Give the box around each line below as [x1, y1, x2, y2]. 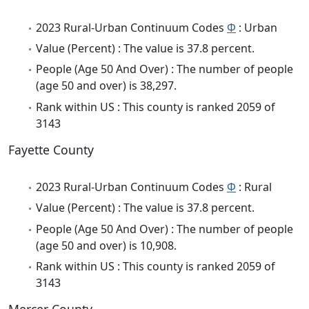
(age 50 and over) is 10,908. [36, 237, 177, 253]
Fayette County [8, 141, 94, 158]
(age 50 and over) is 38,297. [36, 78, 177, 94]
